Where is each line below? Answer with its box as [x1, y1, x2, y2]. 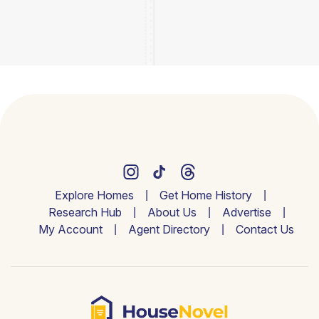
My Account [38, 222, 103, 236]
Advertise [221, 205, 271, 219]
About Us [147, 205, 197, 219]
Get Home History [159, 188, 252, 202]
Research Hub [48, 205, 122, 219]
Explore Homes [54, 188, 134, 202]
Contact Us [235, 222, 294, 236]
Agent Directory [127, 222, 210, 236]
